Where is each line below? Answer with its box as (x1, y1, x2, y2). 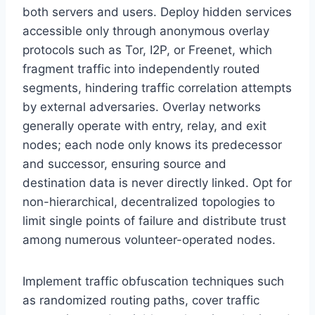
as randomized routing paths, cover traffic (22, 293, 259, 308)
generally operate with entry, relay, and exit (22, 119, 266, 134)
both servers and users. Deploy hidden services (22, 5, 292, 20)
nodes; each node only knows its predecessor (22, 138, 282, 153)
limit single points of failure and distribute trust (22, 214, 286, 229)
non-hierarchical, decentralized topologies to (22, 195, 275, 210)
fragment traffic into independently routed (22, 62, 260, 77)
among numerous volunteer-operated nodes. (22, 233, 276, 247)
